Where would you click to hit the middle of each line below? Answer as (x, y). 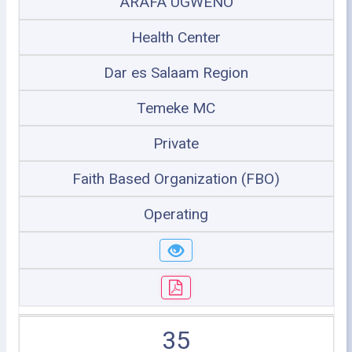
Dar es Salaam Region (176, 72)
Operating (176, 214)
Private (176, 143)
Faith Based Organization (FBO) (176, 178)
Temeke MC (176, 108)
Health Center (176, 37)
